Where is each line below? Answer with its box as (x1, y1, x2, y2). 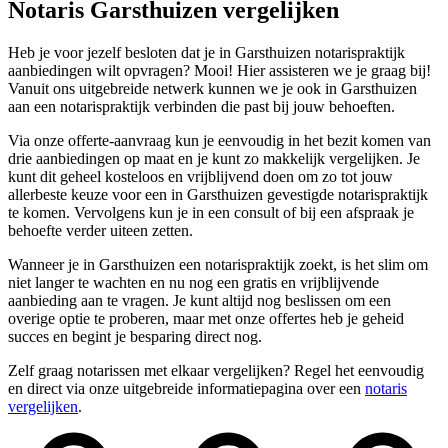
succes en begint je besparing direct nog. (8, 327, 262, 345)
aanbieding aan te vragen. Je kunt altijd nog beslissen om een (8, 291, 391, 309)
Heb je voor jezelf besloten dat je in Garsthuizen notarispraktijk (8, 43, 405, 61)
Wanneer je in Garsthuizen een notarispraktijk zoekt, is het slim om (8, 255, 428, 273)
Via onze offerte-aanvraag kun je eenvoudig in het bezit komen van (8, 131, 431, 149)
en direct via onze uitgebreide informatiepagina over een (8, 379, 365, 397)
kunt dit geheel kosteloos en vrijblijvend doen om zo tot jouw (8, 167, 393, 185)
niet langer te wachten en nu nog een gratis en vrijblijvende (8, 273, 379, 291)
